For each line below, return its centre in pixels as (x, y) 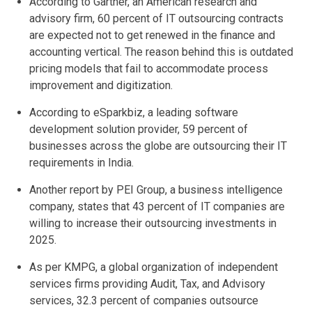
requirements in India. (81, 162)
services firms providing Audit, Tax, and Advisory (147, 283)
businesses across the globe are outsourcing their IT (158, 146)
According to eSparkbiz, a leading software (134, 112)
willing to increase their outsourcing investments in (153, 223)
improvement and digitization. (101, 85)
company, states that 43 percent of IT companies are (157, 206)
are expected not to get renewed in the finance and (152, 35)
